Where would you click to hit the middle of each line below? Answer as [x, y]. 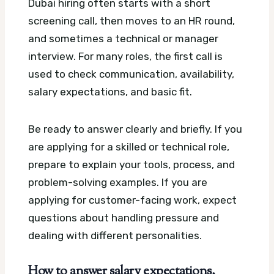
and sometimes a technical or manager [123, 38]
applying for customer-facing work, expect [132, 200]
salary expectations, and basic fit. [110, 91]
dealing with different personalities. [115, 235]
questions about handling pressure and [124, 217]
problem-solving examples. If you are [118, 182]
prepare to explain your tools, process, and [131, 164]
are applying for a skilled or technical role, [129, 146]
